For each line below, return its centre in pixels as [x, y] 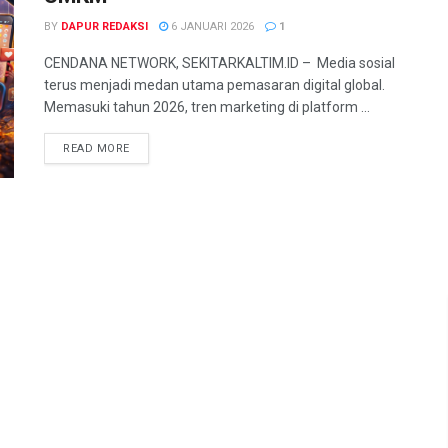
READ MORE [96, 148]
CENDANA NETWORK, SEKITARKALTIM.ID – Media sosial [219, 63]
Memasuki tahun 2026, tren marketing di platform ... [207, 107]
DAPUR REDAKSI [104, 26]
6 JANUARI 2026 [211, 26]
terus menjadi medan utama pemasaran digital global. [214, 85]
